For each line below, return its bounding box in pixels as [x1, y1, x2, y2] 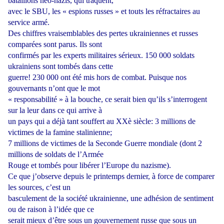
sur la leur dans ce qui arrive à [8, 106, 102, 115]
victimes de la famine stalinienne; [8, 128, 112, 137]
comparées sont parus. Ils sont [8, 40, 102, 49]
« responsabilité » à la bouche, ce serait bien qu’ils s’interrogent [8, 95, 207, 104]
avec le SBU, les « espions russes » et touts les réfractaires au [8, 7, 200, 16]
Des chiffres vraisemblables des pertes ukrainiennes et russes [8, 29, 198, 38]
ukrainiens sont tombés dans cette [8, 62, 113, 71]
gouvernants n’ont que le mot [8, 84, 100, 93]
